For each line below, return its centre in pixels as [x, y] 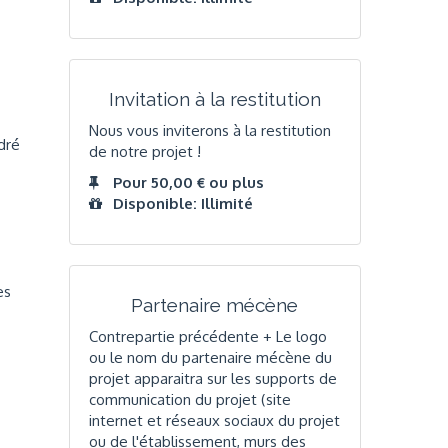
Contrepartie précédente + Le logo [207, 336]
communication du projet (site [189, 399]
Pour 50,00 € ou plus [188, 183]
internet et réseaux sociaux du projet [214, 420]
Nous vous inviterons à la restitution [209, 130]
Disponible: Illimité [182, 204]
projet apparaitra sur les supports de [212, 378]
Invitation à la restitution [214, 99]
